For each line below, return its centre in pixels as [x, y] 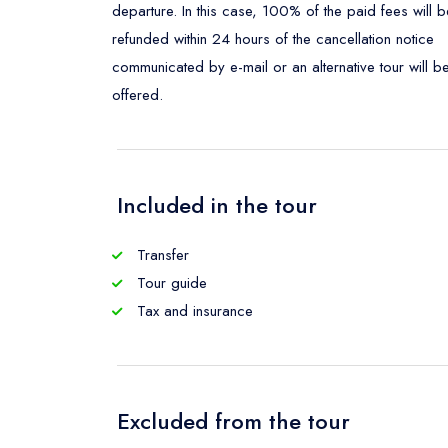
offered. [137, 94]
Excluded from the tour [233, 420]
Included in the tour [217, 204]
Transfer [160, 254]
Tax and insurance [192, 310]
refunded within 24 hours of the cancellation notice [273, 38]
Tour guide [169, 282]
